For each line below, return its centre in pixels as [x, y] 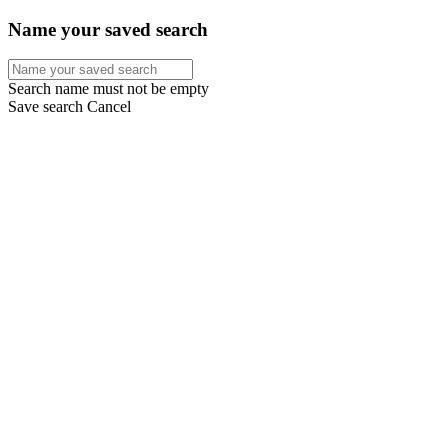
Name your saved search [108, 29]
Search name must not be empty [108, 89]
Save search [45, 107]
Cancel [109, 107]
